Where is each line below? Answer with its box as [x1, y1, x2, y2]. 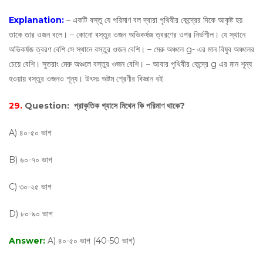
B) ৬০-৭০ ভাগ [9, 154, 52, 165]
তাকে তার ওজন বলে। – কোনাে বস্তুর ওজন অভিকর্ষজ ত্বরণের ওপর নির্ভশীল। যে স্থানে [9, 29, 245, 40]
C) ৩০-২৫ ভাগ [9, 181, 54, 192]
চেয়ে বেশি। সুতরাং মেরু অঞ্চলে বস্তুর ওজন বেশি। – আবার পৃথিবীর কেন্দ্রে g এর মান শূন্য [9, 59, 252, 69]
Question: [25, 100, 72, 111]
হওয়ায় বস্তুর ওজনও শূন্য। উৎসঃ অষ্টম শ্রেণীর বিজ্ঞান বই [9, 73, 163, 84]
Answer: [9, 235, 48, 246]
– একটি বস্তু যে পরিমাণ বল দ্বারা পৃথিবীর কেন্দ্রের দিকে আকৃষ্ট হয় [66, 15, 242, 25]
